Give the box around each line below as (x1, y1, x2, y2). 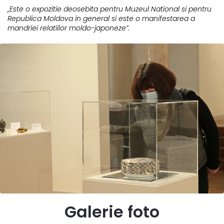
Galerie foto (64, 200, 159, 223)
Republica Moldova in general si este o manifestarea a (7, 13, 195, 23)
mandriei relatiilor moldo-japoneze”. (7, 22, 130, 33)
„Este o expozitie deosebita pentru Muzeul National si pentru (7, 3, 211, 14)
